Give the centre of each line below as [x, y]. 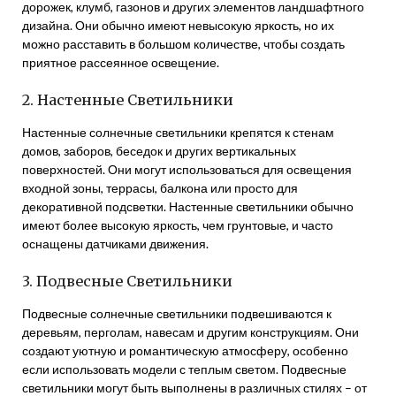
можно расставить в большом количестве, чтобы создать [183, 44]
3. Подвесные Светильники [127, 281]
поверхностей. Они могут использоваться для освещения [187, 169]
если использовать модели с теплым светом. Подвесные [184, 369]
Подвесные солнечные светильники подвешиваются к [177, 313]
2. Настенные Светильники [128, 100]
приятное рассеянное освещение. [121, 62]
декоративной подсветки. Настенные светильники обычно [188, 206]
